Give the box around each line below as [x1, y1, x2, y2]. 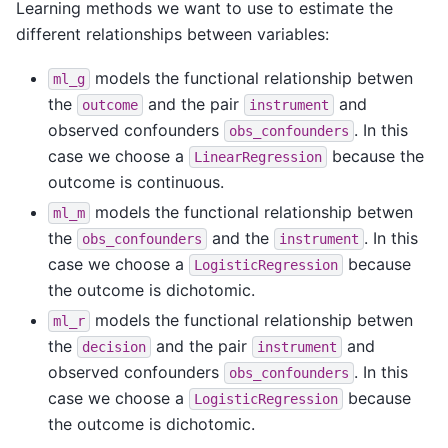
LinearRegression [194, 149, 322, 166]
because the [327, 146, 424, 167]
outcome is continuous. [48, 172, 224, 193]
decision [82, 339, 146, 356]
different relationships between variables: [16, 23, 329, 44]
